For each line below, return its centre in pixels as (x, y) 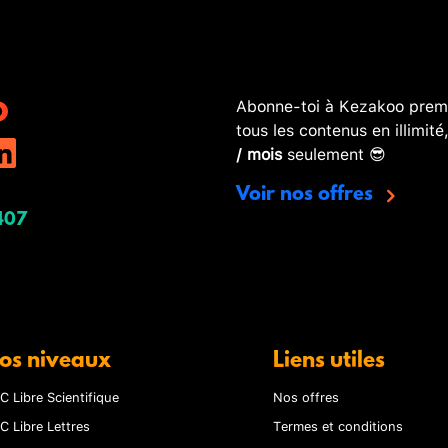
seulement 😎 (334, 153)
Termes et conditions (338, 424)
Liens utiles (329, 361)
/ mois (259, 153)
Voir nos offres (307, 195)
